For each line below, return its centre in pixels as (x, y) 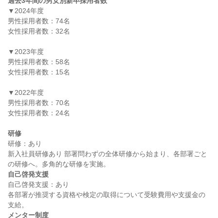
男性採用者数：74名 (39, 21)
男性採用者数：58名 (39, 62)
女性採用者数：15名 (39, 72)
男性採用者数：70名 (39, 103)
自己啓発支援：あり (38, 184)
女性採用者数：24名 (39, 113)
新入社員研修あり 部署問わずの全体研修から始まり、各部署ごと (108, 154)
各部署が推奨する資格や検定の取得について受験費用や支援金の (107, 195)
